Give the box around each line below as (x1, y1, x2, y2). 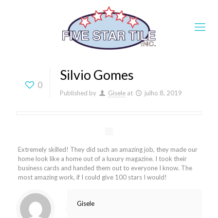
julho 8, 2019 (145, 89, 182, 97)
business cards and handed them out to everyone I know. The (18, 164, 192, 172)
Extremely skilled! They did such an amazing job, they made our (18, 145, 198, 153)
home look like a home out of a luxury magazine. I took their (18, 155, 187, 163)
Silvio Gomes (60, 67, 134, 83)
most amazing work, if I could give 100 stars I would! (18, 173, 167, 181)
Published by (60, 89, 96, 97)
